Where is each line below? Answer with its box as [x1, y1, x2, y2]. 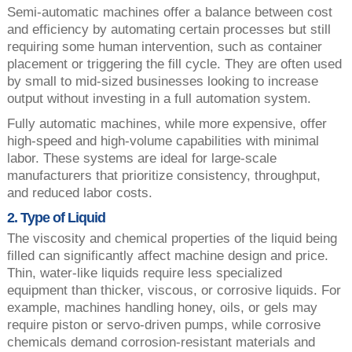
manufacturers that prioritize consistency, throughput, [6, 167, 321, 183]
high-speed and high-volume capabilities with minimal [6, 133, 319, 148]
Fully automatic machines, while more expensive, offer [6, 115, 327, 131]
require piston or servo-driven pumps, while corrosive [6, 317, 321, 332]
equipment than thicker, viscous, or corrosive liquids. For [6, 282, 341, 298]
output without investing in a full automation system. [6, 90, 311, 106]
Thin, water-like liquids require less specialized [6, 265, 282, 280]
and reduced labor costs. [6, 185, 152, 200]
